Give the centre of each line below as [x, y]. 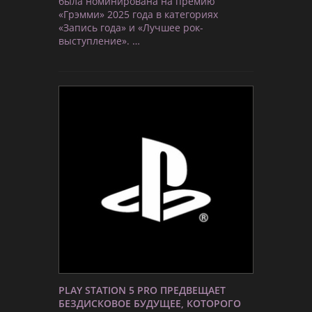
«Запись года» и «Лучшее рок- [131, 27]
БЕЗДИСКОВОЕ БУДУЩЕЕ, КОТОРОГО [150, 303]
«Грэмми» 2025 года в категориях [138, 14]
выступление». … [99, 40]
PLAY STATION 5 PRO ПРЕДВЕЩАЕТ [142, 290]
